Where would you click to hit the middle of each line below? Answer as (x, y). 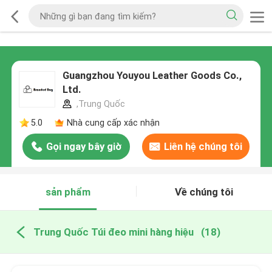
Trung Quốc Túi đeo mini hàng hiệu (113, 232)
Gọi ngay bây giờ (83, 147)
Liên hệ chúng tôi (203, 147)
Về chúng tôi (204, 192)
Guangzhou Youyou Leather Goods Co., (152, 76)
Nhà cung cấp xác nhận (113, 122)
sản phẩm (68, 192)
